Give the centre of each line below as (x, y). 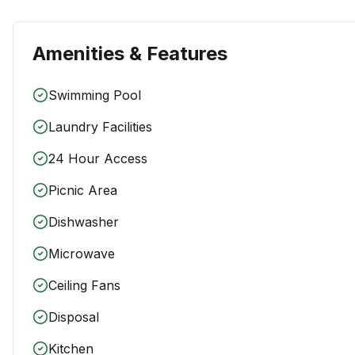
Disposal (74, 317)
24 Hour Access (98, 158)
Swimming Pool (95, 95)
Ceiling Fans (84, 285)
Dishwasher (84, 222)
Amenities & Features (130, 53)
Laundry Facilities (100, 127)
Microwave (82, 254)
